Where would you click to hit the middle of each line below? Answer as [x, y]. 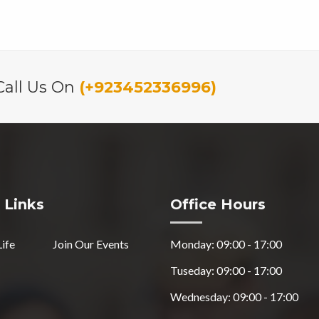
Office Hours [218, 204]
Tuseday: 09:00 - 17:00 [226, 270]
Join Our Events [91, 244]
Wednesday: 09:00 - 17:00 [234, 296]
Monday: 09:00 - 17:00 [226, 244]
